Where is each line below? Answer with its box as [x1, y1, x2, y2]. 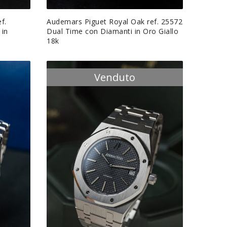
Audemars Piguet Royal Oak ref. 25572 [47, 16, 183, 26]
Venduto [94, 70, 136, 84]
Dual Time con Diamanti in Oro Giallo [47, 26, 179, 36]
